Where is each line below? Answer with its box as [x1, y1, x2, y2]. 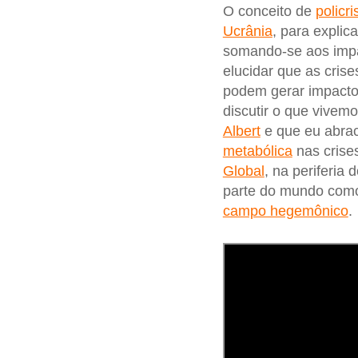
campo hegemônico [222, 203, 348, 220]
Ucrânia [222, 23, 272, 40]
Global [222, 163, 265, 180]
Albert [222, 123, 261, 140]
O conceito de [222, 3, 316, 20]
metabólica [222, 143, 292, 160]
